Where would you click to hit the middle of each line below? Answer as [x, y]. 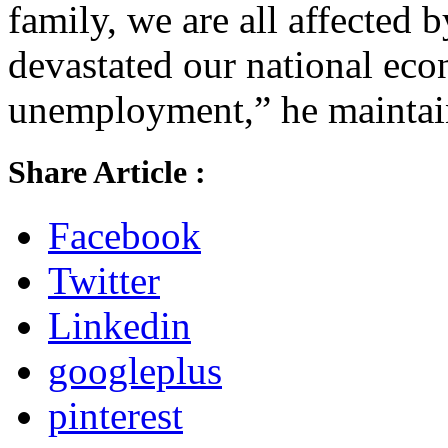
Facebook [124, 235]
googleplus [135, 370]
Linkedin [119, 325]
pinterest [115, 415]
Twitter [104, 280]
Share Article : [107, 171]
